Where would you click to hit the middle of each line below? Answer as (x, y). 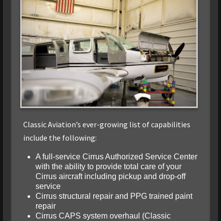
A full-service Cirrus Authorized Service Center (116, 157)
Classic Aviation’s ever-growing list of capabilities (107, 125)
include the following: (60, 138)
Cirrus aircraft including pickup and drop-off (110, 177)
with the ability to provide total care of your (108, 167)
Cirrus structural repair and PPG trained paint (114, 196)
